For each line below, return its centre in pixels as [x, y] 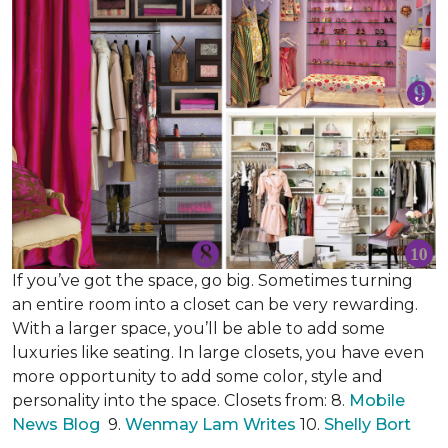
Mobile [377, 400]
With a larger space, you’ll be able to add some [198, 328]
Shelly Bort [369, 424]
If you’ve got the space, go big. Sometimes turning [212, 280]
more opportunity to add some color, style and [197, 376]
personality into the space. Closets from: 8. [180, 400]
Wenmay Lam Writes [210, 424]
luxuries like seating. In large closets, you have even [218, 352]
